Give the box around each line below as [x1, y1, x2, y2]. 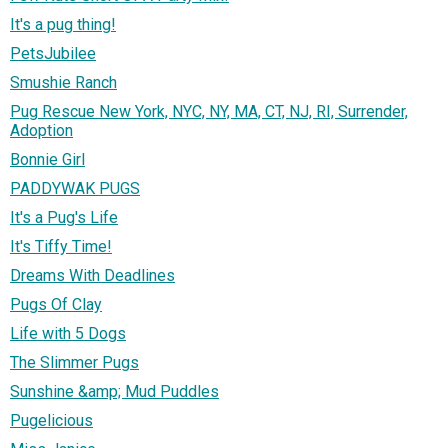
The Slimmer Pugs [10, 353, 139, 373]
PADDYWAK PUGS [10, 179, 140, 199]
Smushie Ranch [10, 73, 117, 93]
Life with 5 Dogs [10, 324, 126, 344]
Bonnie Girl [10, 150, 85, 170]
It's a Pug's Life [10, 208, 118, 228]
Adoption [10, 121, 73, 141]
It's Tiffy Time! [10, 237, 112, 257]
